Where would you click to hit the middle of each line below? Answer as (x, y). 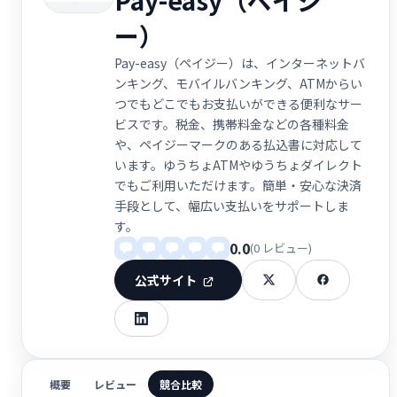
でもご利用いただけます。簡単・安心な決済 (238, 185)
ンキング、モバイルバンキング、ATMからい (238, 83)
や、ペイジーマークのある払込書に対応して (238, 144)
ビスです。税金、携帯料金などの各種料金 (232, 124)
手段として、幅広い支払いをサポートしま (232, 205)
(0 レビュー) (281, 248)
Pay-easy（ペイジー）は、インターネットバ (240, 62)
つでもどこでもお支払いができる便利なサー (238, 103)
